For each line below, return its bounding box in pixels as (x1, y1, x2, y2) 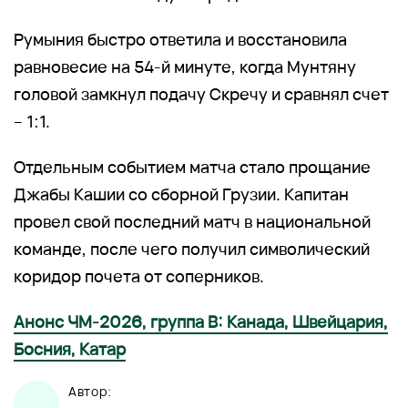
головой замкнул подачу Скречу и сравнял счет (14, 82, 389, 105)
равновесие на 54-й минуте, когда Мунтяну (14, 55, 356, 77)
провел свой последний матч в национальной (14, 209, 371, 232)
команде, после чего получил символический (14, 237, 370, 260)
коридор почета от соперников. (14, 264, 264, 287)
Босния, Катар (14, 337, 126, 360)
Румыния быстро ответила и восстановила (14, 27, 347, 50)
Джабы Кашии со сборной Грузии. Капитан (14, 182, 349, 205)
